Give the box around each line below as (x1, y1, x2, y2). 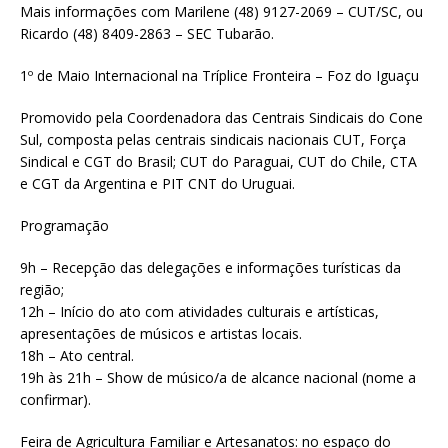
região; (20, 279, 64, 299)
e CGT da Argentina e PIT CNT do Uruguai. (20, 173, 295, 193)
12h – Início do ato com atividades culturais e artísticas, (20, 301, 379, 321)
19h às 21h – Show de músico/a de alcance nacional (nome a (20, 367, 416, 387)
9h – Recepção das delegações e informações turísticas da (20, 257, 401, 277)
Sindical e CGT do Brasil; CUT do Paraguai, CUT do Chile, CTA (20, 151, 417, 171)
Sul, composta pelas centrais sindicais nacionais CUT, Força (20, 129, 406, 149)
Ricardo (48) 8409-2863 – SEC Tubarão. (20, 23, 274, 43)
